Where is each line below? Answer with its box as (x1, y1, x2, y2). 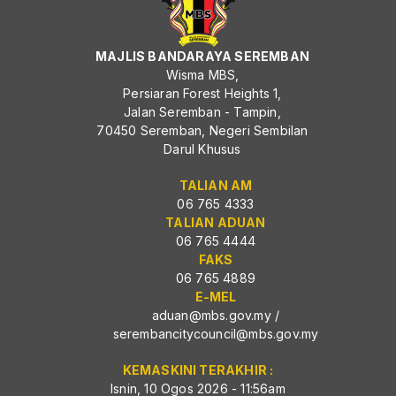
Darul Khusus (164, 141, 241, 157)
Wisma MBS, (165, 67, 240, 83)
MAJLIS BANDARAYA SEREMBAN (95, 49, 309, 65)
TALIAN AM (179, 178, 253, 194)
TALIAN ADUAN (165, 215, 266, 231)
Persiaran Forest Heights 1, (123, 86, 282, 102)
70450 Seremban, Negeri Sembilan (96, 123, 308, 139)
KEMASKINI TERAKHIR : (122, 362, 274, 378)
